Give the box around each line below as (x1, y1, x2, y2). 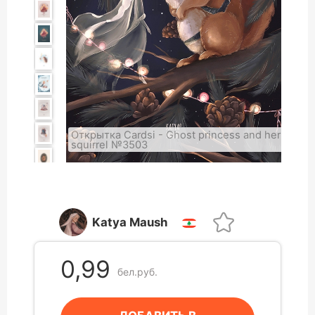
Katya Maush (92, 214, 168, 229)
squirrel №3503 (71, 138, 148, 151)
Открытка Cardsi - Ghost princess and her (71, 128, 281, 141)
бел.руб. (117, 265, 158, 278)
